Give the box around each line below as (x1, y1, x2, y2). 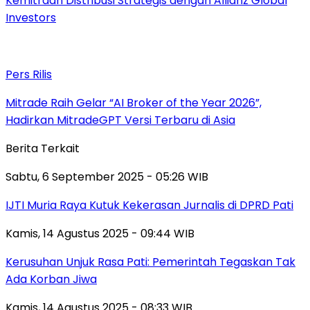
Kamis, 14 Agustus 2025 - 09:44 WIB (6, 225, 194, 241)
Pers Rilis (6, 66, 52, 82)
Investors (6, 9, 56, 26)
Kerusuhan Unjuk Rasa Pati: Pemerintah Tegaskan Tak (6, 253, 295, 270)
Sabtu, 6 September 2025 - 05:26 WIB (6, 168, 208, 185)
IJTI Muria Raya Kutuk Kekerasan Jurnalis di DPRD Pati (6, 197, 293, 213)
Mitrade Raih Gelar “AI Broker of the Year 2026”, (6, 94, 262, 111)
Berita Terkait (6, 140, 80, 156)
